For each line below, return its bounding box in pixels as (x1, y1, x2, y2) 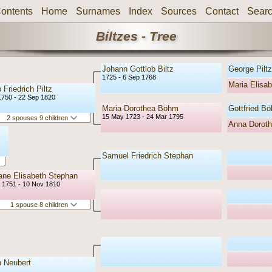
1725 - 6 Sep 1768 (102, 73, 156, 81)
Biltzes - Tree (95, 29, 177, 44)
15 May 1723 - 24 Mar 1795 (102, 113, 183, 121)
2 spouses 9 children (7, 114, 70, 122)
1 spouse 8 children (10, 200, 70, 208)
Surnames (76, 6, 120, 16)
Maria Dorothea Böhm (102, 104, 178, 114)
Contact (205, 6, 239, 16)
